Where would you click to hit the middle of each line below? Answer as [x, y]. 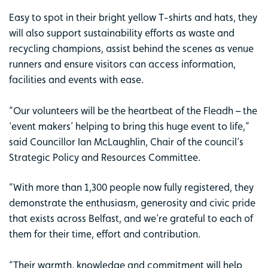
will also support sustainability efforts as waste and [122, 33]
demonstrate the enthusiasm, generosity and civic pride [132, 202]
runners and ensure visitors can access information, [122, 64]
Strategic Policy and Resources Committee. [105, 157]
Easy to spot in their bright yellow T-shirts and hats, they [133, 17]
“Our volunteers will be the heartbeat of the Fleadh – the [133, 110]
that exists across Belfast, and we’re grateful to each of [131, 218]
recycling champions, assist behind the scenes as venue [131, 48]
